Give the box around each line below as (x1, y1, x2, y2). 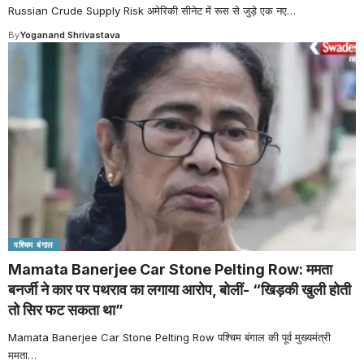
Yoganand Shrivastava (19, 29, 120, 41)
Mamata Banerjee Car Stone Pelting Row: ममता (8, 260, 332, 278)
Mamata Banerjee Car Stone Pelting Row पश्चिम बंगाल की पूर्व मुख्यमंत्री (8, 330, 331, 344)
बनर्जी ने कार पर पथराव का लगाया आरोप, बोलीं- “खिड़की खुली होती (8, 280, 351, 298)
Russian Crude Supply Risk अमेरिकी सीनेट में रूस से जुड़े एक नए (8, 4, 287, 18)
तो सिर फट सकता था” (8, 301, 123, 318)
